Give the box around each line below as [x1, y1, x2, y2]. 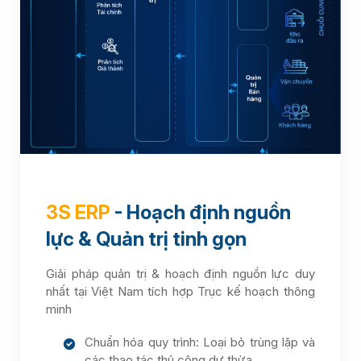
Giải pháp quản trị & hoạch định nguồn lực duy [46, 265, 315, 281]
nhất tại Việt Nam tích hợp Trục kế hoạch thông [46, 283, 315, 299]
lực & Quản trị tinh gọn [46, 226, 247, 251]
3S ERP [46, 200, 110, 224]
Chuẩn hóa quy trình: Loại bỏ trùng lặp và [85, 334, 315, 351]
